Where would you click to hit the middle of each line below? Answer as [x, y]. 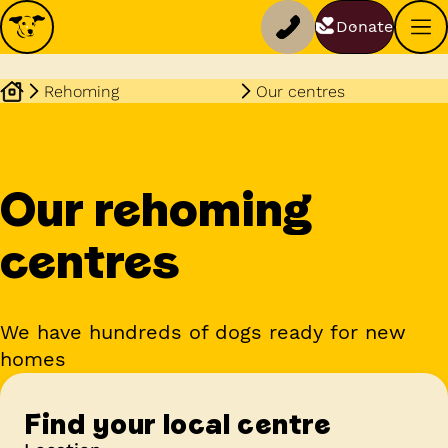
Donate [364, 27]
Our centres [300, 91]
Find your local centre [178, 424]
